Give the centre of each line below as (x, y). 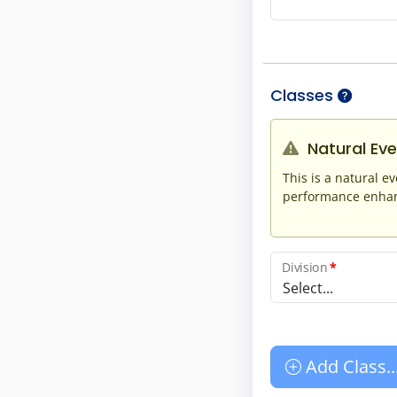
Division (306, 267)
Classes (304, 96)
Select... (307, 288)
